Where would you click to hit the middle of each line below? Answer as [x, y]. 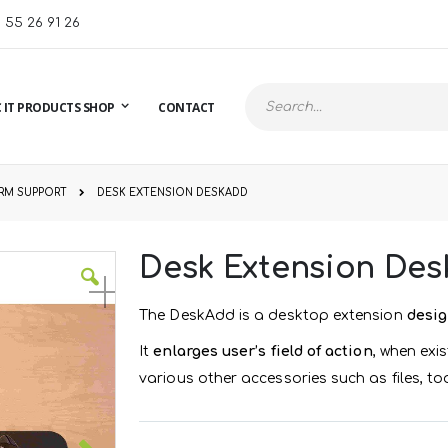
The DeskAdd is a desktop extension [273, 316]
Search [267, 117]
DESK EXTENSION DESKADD [172, 193]
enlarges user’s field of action [263, 352]
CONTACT [186, 107]
